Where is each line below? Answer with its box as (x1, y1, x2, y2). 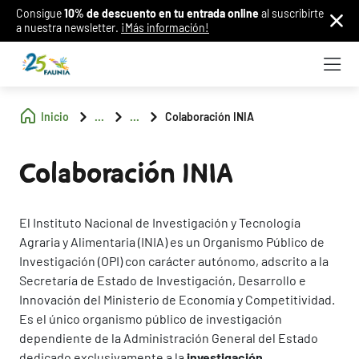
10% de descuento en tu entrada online (62, 6, 259, 20)
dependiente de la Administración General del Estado (19, 330, 318, 345)
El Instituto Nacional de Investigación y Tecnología (19, 215, 301, 230)
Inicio (41, 110, 69, 123)
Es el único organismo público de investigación (19, 311, 282, 326)
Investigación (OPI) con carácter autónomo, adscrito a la (19, 253, 329, 268)
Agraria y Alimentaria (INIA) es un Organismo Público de (19, 234, 325, 249)
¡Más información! (121, 21, 209, 34)
